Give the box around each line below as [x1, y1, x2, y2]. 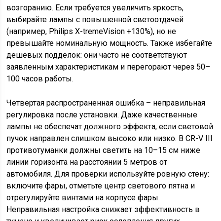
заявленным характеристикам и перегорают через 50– [6, 62, 211, 72]
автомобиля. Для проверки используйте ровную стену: [6, 169, 210, 179]
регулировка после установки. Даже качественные [6, 110, 198, 119]
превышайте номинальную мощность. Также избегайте [6, 38, 213, 48]
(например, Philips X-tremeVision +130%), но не [6, 27, 177, 36]
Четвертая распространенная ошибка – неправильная [6, 98, 206, 108]
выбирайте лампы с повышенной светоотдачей [6, 15, 184, 24]
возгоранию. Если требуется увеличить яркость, [6, 3, 184, 12]
